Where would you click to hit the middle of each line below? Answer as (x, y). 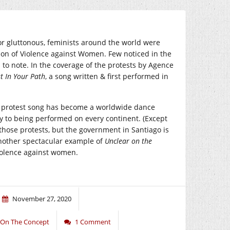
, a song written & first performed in (107, 76)
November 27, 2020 (42, 199)
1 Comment (93, 222)
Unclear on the (128, 141)
